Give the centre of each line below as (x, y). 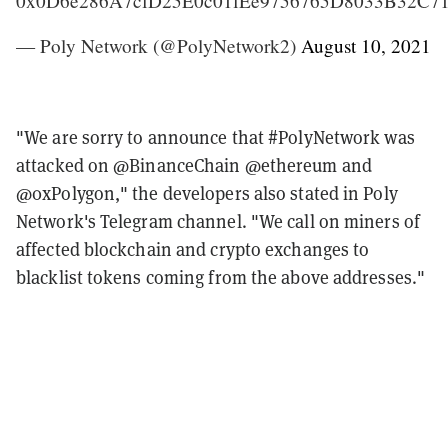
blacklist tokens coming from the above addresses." (221, 277)
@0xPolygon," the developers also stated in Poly (207, 193)
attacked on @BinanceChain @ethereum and (194, 165)
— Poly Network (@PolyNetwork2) (158, 45)
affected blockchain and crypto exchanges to (193, 249)
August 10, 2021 (366, 45)
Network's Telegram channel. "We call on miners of (218, 221)
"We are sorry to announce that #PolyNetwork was (215, 137)
